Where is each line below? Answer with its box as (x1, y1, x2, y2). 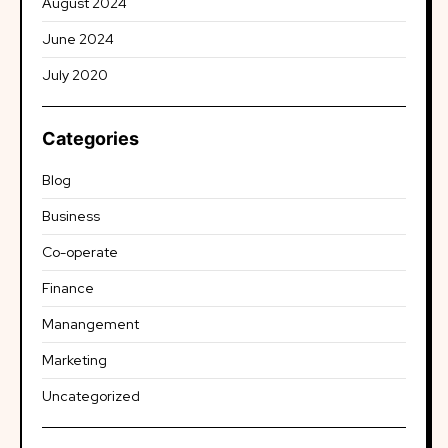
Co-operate (42, 243, 118, 261)
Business (42, 207, 100, 225)
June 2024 (42, 30, 114, 48)
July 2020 (42, 66, 108, 84)
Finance (42, 279, 94, 297)
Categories (42, 128, 139, 149)
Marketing (42, 351, 107, 369)
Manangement (42, 315, 139, 333)
